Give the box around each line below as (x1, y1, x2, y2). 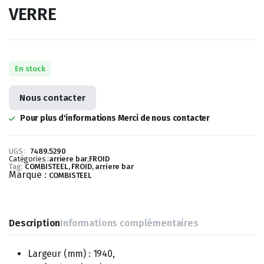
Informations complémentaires (60, 217, 199, 229)
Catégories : (9, 154, 49, 163)
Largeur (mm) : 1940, (28, 247, 115, 259)
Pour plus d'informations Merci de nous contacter (19, 113, 210, 123)
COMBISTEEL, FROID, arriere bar (25, 161, 134, 171)
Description (9, 217, 61, 229)
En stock (15, 64, 45, 73)
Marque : (9, 169, 49, 180)
